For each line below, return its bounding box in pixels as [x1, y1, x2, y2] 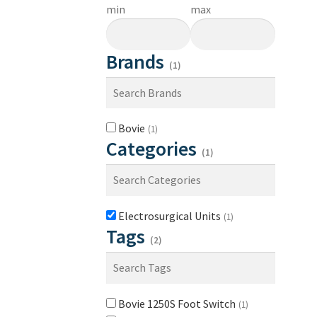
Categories [106, 136, 201, 162]
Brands [106, 48, 168, 74]
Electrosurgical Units [118, 209, 223, 224]
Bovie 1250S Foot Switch [118, 296, 238, 311]
